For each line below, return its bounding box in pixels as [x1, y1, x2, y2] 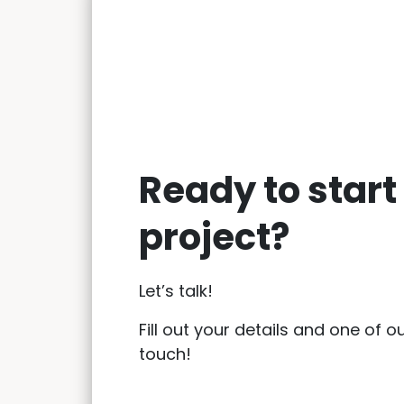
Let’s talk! [139, 279, 213, 302]
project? [139, 211, 289, 262]
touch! [139, 342, 191, 365]
